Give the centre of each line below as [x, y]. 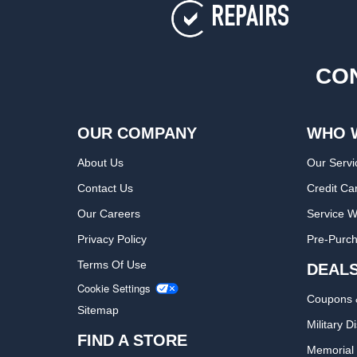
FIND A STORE [133, 340]
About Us [101, 163]
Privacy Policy [112, 239]
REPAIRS [250, 20]
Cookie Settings [114, 288]
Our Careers [109, 214]
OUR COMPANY [137, 133]
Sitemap [98, 310]
